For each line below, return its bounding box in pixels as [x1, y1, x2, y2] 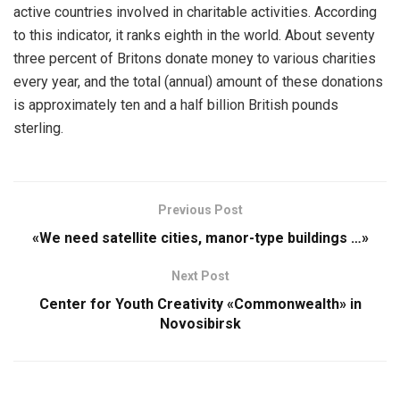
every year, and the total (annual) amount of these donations [13, 73, 383, 91]
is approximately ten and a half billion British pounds [13, 96, 338, 114]
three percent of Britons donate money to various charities [13, 50, 376, 68]
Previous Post [157, 203, 243, 218]
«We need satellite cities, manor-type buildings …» [31, 229, 369, 247]
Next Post [171, 269, 229, 284]
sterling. [13, 120, 63, 137]
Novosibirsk [159, 315, 241, 333]
